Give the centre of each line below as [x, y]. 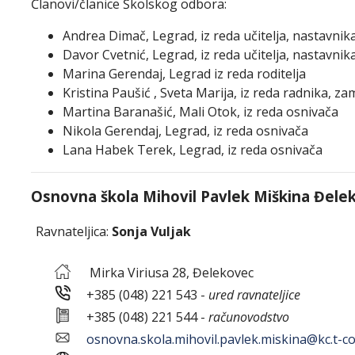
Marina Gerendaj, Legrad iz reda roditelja [184, 74]
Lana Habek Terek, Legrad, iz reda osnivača [193, 150]
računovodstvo [249, 317]
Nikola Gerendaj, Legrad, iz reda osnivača [185, 131]
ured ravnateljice [254, 295]
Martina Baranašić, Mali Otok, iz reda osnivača [200, 112]
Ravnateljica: [72, 231]
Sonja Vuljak [151, 231]
